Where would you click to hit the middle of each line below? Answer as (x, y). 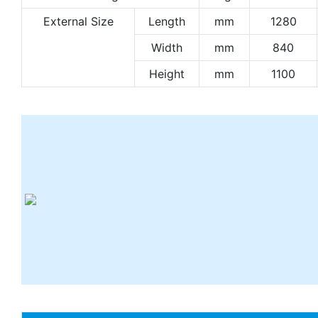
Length (167, 21)
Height (167, 73)
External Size (78, 21)
